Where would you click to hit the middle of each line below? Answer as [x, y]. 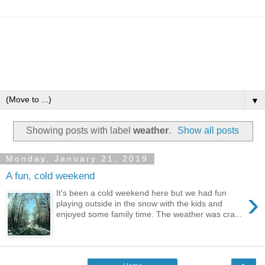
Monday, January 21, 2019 [77, 159]
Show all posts [208, 130]
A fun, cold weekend [50, 176]
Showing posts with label [80, 130]
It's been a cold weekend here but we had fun [142, 193]
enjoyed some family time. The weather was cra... [149, 214]
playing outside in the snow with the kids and [140, 203]
